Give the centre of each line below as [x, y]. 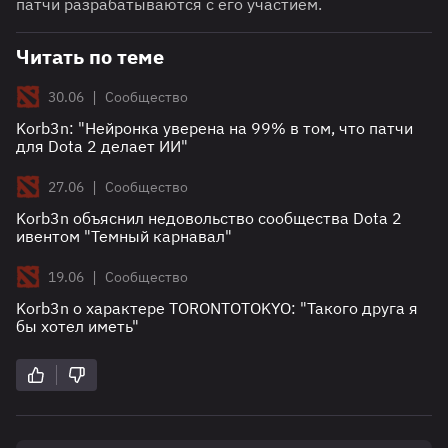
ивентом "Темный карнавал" [124, 236]
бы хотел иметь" [77, 326]
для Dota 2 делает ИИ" [102, 146]
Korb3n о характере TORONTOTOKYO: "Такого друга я [217, 308]
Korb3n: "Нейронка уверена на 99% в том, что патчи [214, 128]
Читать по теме [90, 57]
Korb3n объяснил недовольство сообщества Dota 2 [209, 218]
